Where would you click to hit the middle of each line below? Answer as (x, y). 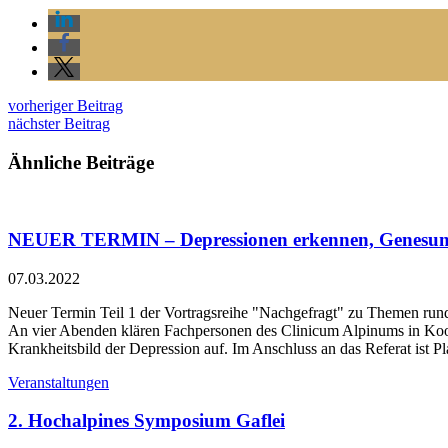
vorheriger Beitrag (65, 105)
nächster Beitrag (59, 123)
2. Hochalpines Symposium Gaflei (146, 421)
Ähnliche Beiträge (81, 162)
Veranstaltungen (58, 382)
